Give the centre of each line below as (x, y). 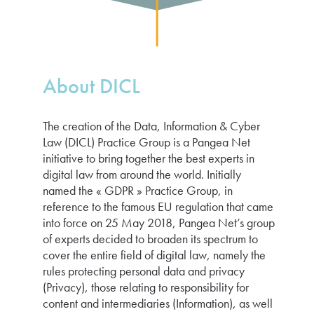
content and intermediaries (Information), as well (158, 303)
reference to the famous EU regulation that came (158, 206)
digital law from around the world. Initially (142, 174)
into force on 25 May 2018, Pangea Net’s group (159, 223)
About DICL (91, 86)
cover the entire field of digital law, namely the (154, 255)
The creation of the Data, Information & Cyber (151, 126)
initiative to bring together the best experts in (149, 158)
